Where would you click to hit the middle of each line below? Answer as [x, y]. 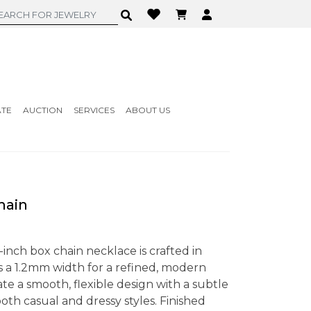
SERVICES [94, 110]
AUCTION [42, 110]
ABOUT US [148, 110]
